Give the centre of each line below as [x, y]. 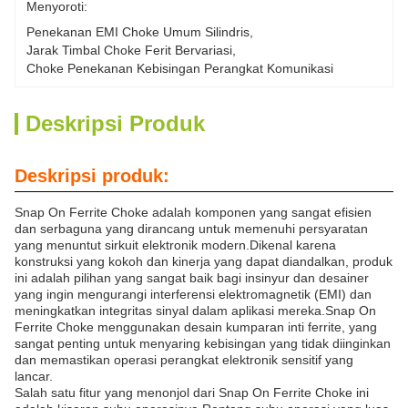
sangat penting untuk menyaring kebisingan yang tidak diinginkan [203, 343]
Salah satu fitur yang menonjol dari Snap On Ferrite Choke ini [192, 393]
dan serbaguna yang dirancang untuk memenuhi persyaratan [191, 229]
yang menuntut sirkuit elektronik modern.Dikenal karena [175, 245]
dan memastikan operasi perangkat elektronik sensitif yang [184, 360]
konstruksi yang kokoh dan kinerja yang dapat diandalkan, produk [204, 261]
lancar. [34, 376]
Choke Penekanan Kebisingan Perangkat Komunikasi [180, 68]
